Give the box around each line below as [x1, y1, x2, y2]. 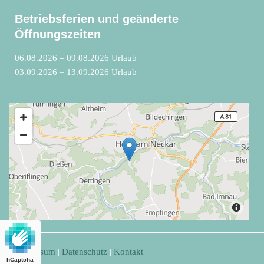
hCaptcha [6, 256, 34, 263]
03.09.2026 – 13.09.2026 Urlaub [15, 67, 137, 77]
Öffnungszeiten [15, 28, 101, 41]
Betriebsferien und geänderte [15, 12, 179, 26]
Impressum [15, 247, 55, 257]
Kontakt [114, 247, 143, 257]
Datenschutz [62, 247, 107, 257]
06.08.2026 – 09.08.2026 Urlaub [15, 53, 137, 63]
